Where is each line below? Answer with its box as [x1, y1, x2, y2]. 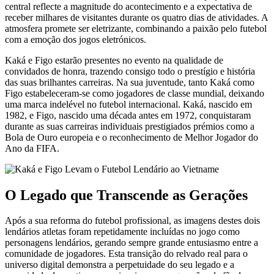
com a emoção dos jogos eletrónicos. [5, 34, 146, 45]
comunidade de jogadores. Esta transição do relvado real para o [5, 248, 248, 259]
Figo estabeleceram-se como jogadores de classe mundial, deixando [5, 87, 264, 98]
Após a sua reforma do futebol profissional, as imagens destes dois [5, 215, 260, 226]
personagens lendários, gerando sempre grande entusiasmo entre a [5, 237, 258, 248]
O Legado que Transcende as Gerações [5, 187, 248, 203]
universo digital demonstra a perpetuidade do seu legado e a [5, 259, 234, 270]
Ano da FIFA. [5, 143, 59, 154]
